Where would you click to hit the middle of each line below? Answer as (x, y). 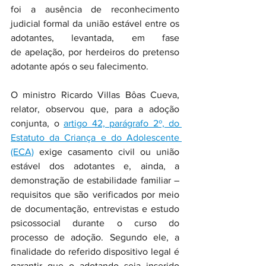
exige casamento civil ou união (107, 152)
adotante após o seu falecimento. (80, 66)
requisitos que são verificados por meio (95, 194)
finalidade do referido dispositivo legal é (95, 251)
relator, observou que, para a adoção (95, 109)
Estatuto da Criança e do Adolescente (95, 137)
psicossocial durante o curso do (95, 223)
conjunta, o (37, 123)
